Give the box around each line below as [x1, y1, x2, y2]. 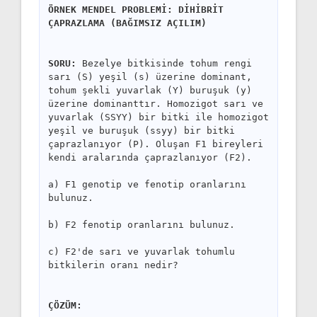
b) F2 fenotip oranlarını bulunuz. [48, 219, 235, 230]
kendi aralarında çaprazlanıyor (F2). [48, 151, 252, 163]
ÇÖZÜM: [48, 299, 82, 311]
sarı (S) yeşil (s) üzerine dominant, [48, 71, 252, 82]
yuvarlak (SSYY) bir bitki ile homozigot [48, 111, 269, 122]
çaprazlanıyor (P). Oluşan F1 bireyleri [48, 138, 263, 149]
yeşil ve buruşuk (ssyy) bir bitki [48, 125, 235, 136]
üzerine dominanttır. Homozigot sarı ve [48, 98, 263, 109]
